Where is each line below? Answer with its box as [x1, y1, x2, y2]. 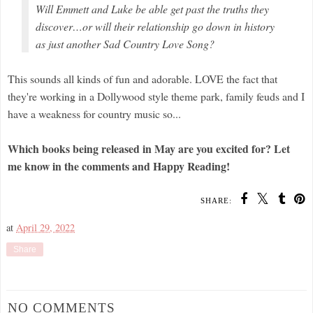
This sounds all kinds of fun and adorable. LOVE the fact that [8, 71, 277, 86]
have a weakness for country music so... [8, 105, 181, 121]
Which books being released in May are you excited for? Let [8, 140, 290, 156]
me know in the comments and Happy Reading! [8, 157, 230, 174]
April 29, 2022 [16, 220, 75, 234]
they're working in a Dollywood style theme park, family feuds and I [8, 88, 305, 103]
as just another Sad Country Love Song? [36, 36, 214, 51]
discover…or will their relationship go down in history [36, 18, 275, 34]
